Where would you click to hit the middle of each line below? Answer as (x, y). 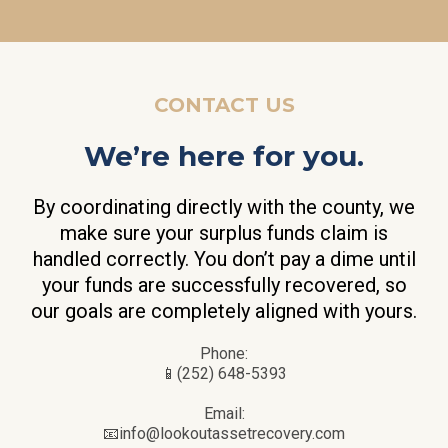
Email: (224, 414)
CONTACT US (224, 105)
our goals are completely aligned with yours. (224, 311)
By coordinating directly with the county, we (224, 207)
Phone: (224, 354)
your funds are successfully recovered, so (224, 285)
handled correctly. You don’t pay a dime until (224, 259)
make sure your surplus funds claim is (224, 233)
